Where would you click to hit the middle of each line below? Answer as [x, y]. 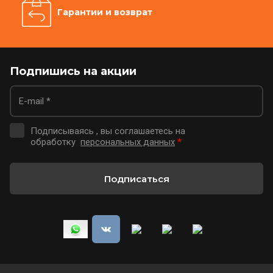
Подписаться [136, 179]
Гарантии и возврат [105, 12]
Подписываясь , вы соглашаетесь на [108, 131]
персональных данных [128, 142]
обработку [55, 142]
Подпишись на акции [73, 71]
